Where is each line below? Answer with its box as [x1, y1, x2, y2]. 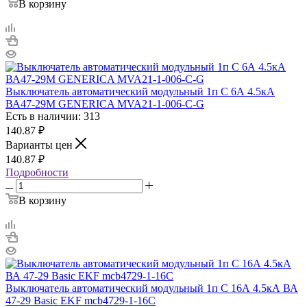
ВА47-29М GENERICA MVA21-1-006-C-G [5, 97, 204, 110]
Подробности [5, 166, 69, 178]
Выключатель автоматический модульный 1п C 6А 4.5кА [5, 85, 275, 97]
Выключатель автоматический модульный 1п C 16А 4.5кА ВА [5, 282, 298, 294]
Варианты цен [5, 138, 75, 151]
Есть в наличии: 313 [5, 110, 100, 122]
